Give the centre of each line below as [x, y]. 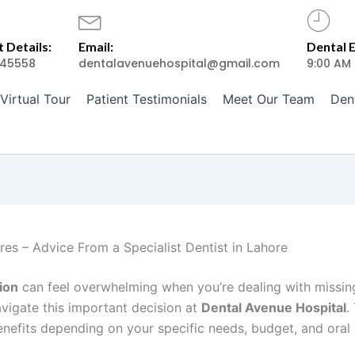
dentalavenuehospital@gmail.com [179, 63]
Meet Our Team [268, 99]
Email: [96, 46]
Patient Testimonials [146, 99]
